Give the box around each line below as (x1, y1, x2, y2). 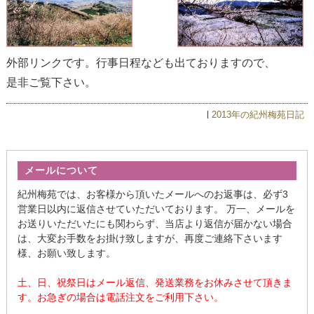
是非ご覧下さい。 (6, 76, 96, 88)
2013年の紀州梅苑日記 (212, 109, 305, 120)
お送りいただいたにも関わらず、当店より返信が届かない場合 (17, 218, 292, 229)
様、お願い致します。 (17, 247, 116, 259)
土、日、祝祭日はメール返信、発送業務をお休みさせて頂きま (17, 277, 292, 288)
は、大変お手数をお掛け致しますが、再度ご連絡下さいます (17, 233, 282, 244)
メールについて (24, 165, 98, 176)
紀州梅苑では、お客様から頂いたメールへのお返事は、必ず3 (17, 189, 288, 200)
